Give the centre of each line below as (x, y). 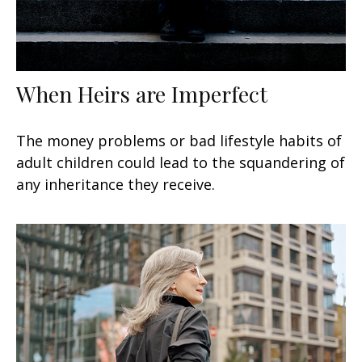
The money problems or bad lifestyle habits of (179, 140)
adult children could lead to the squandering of (181, 162)
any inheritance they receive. (116, 184)
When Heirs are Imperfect (142, 93)
